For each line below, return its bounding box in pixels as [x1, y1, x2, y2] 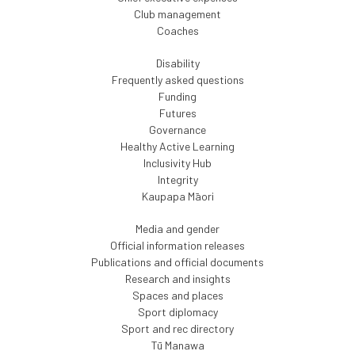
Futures [158, 106, 197, 120]
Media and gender [136, 222, 219, 236]
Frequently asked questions [111, 73, 244, 87]
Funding [158, 90, 197, 104]
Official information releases [110, 239, 245, 253]
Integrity [157, 173, 198, 187]
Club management [134, 7, 221, 21]
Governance [149, 123, 206, 137]
